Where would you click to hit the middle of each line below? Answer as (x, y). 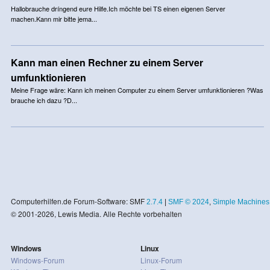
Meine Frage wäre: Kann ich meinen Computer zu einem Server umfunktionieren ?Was (137, 89)
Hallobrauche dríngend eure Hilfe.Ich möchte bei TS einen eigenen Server (118, 8)
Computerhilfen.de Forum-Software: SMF (78, 201)
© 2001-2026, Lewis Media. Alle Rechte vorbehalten (96, 213)
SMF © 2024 (188, 202)
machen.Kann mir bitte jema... (54, 18)
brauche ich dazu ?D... (44, 100)
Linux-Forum (161, 260)
